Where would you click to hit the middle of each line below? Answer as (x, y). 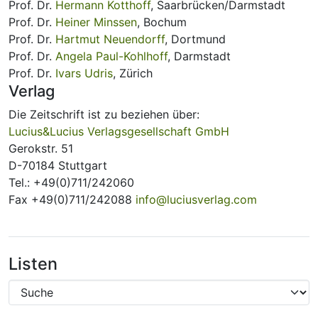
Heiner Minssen (96, 22)
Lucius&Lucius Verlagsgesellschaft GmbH (119, 131)
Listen (33, 264)
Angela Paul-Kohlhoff (111, 56)
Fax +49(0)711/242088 (72, 199)
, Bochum (162, 22)
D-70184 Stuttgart (58, 165)
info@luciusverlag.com (196, 199)
